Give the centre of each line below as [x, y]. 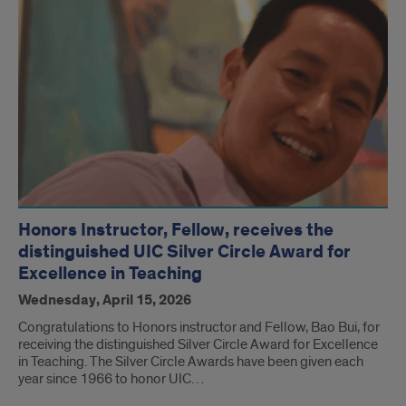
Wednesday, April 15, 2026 [105, 301]
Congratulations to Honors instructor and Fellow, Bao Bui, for [199, 328]
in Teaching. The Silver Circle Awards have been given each [191, 362]
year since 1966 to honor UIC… [111, 379]
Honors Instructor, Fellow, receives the [176, 231]
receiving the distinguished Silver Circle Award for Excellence [198, 345]
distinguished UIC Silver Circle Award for [184, 252]
